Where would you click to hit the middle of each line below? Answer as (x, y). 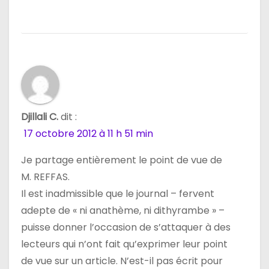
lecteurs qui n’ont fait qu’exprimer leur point (124, 244)
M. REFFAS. (45, 177)
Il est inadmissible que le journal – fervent (118, 193)
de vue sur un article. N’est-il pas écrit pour (122, 261)
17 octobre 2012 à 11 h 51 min (89, 133)
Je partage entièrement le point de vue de (122, 160)
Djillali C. (40, 116)
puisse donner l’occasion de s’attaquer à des (126, 227)
